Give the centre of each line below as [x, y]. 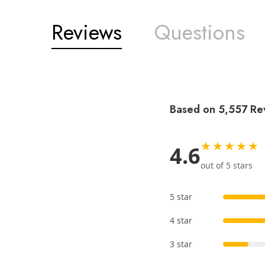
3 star [181, 244]
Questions [200, 33]
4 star [181, 221]
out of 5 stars [227, 166]
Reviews [87, 33]
